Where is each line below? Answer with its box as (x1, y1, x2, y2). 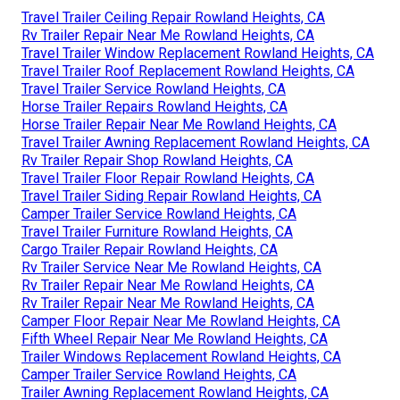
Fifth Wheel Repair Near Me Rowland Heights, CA (21, 329, 328, 347)
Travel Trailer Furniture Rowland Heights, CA (21, 222, 293, 240)
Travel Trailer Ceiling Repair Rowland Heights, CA (21, 8, 325, 26)
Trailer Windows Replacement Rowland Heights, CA (21, 347, 341, 365)
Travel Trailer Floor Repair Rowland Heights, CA (21, 169, 314, 187)
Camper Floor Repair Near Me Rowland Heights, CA (21, 312, 340, 329)
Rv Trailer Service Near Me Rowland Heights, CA (21, 258, 321, 276)
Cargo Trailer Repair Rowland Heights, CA (21, 240, 278, 258)
